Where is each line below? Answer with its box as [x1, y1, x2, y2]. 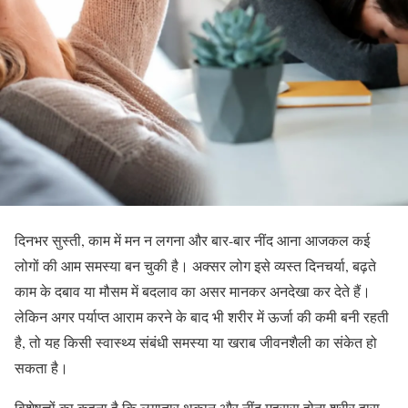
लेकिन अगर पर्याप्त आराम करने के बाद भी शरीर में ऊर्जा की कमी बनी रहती [15, 307, 389, 326]
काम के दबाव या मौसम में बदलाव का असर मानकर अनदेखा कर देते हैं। [15, 281, 371, 301]
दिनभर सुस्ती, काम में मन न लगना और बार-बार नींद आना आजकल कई [15, 230, 370, 250]
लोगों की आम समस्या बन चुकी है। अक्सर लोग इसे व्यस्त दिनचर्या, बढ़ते [15, 256, 376, 275]
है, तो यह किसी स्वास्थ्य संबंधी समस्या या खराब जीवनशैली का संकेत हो [15, 332, 377, 352]
